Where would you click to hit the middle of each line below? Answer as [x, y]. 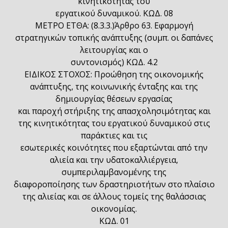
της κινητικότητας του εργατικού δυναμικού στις [114, 123]
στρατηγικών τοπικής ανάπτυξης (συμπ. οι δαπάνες [114, 38]
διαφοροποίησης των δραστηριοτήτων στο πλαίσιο [114, 184]
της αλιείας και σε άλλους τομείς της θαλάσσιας [114, 196]
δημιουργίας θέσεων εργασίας [114, 99]
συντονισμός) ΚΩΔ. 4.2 [114, 62]
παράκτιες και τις [114, 135]
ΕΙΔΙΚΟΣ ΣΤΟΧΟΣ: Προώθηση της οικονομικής [114, 74]
